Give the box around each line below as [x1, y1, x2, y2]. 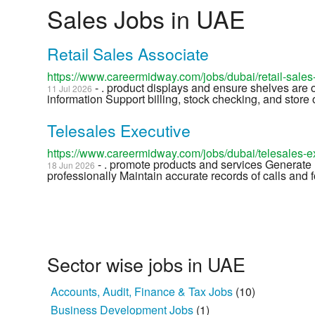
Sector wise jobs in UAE [47, 250, 246, 278]
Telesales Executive [47, 119, 191, 143]
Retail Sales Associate [47, 42, 210, 66]
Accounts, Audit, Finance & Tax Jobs [51, 283, 236, 300]
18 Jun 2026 [47, 159, 96, 172]
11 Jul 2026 [47, 82, 93, 95]
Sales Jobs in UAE [47, 1, 246, 37]
